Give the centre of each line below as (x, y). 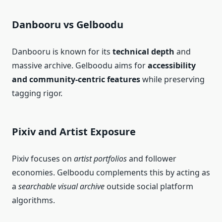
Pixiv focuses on (43, 159)
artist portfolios (100, 159)
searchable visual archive (61, 187)
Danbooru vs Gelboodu (68, 25)
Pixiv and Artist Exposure (74, 132)
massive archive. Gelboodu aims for (80, 66)
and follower (152, 159)
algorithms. (33, 200)
